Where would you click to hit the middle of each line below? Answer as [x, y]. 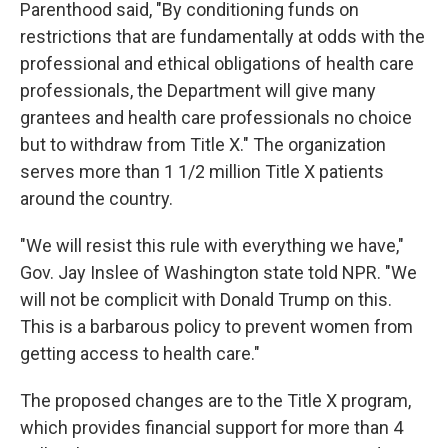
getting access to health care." [140, 354]
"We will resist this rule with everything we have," [212, 246]
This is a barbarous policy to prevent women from [216, 327]
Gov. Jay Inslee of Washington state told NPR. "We [218, 273]
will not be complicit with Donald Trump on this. [206, 300]
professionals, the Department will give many [198, 91]
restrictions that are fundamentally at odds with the [222, 37]
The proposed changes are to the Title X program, [215, 401]
